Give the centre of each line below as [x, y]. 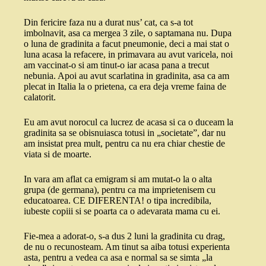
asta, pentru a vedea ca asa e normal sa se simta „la [118, 258]
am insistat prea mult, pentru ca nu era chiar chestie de [124, 144]
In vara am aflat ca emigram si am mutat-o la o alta [118, 179]
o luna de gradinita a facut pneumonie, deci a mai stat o [126, 44]
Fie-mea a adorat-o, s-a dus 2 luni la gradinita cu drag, [124, 236]
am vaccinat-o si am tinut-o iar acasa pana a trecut [116, 65]
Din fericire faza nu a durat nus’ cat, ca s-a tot [108, 23]
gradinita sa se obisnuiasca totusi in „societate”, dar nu [125, 133]
